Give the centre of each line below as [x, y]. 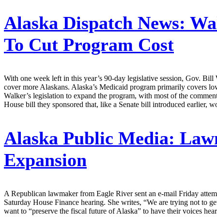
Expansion [45, 160]
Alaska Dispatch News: [95, 23]
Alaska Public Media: [89, 138]
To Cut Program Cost [89, 44]
